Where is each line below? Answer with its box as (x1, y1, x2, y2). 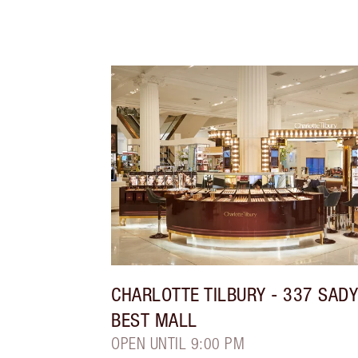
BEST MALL (111, 308, 197, 332)
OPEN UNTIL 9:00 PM (111, 334, 245, 353)
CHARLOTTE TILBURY (111, 283, 266, 306)
